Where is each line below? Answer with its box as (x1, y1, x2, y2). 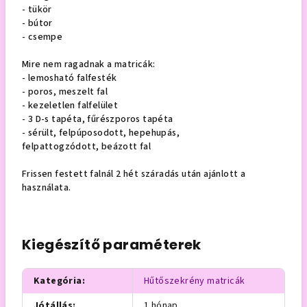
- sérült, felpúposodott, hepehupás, (22, 125, 180, 140)
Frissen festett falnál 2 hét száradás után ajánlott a (22, 167, 246, 181)
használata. (22, 180, 71, 195)
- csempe (22, 29, 63, 44)
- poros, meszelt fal (22, 84, 108, 99)
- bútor (22, 16, 53, 30)
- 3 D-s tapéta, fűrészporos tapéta (22, 112, 173, 126)
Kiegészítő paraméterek (22, 234, 201, 254)
